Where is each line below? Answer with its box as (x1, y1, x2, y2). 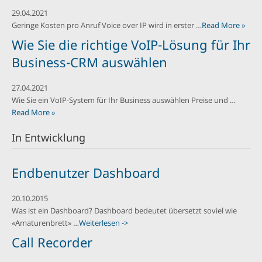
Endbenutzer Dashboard (11, 163, 160, 181)
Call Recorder (11, 233, 92, 251)
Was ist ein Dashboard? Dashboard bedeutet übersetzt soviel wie (11, 205, 237, 216)
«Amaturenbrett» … (11, 218, 79, 228)
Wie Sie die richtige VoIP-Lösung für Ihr (11, 35, 250, 53)
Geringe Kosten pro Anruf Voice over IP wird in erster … (11, 20, 202, 30)
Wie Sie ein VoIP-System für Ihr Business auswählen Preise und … (11, 95, 236, 105)
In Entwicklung (11, 130, 85, 144)
